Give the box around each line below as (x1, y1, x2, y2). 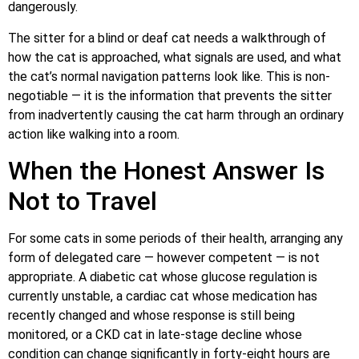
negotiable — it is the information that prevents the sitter (8, 87, 332, 103)
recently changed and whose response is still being (8, 307, 295, 323)
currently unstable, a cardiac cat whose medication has (8, 288, 317, 304)
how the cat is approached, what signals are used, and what (8, 49, 341, 65)
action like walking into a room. (8, 126, 179, 142)
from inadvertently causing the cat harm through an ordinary (8, 107, 344, 123)
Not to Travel (8, 185, 157, 216)
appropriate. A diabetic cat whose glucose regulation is (8, 268, 317, 284)
